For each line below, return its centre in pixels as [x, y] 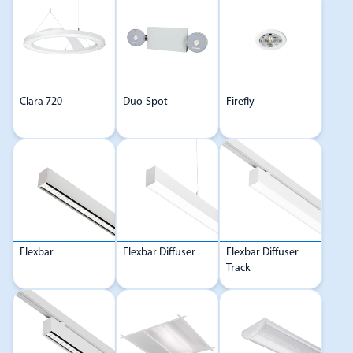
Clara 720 [41, 102]
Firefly [240, 102]
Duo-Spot [145, 102]
